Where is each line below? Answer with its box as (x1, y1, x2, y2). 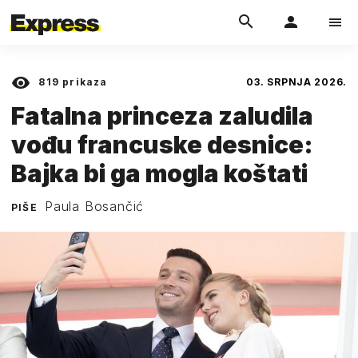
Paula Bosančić (45, 197, 145, 214)
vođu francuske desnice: (11, 129, 313, 159)
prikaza (59, 76, 108, 88)
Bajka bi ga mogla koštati (11, 158, 308, 188)
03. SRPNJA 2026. (246, 76, 347, 88)
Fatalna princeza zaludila (11, 101, 313, 130)
